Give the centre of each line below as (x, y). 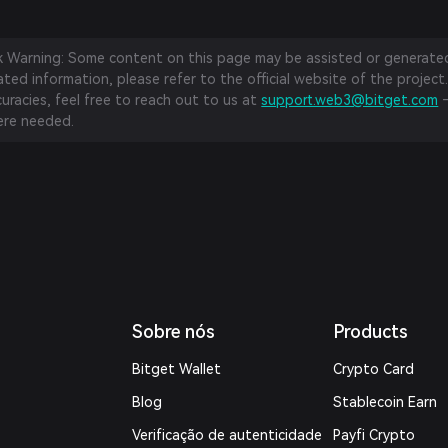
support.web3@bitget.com (350, 100)
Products (370, 331)
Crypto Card (373, 369)
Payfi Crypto (373, 435)
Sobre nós (174, 331)
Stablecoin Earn (384, 402)
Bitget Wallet (177, 369)
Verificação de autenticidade (227, 435)
